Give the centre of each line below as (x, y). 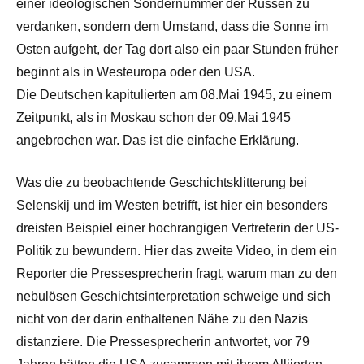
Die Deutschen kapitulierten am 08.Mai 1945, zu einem (174, 94)
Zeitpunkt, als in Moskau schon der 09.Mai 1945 (154, 117)
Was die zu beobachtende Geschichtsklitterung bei (162, 182)
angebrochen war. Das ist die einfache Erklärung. (158, 140)
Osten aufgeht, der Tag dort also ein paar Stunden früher (177, 49)
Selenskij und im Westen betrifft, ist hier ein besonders (172, 205)
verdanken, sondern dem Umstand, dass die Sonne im (172, 26)
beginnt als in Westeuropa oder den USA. (136, 71)
